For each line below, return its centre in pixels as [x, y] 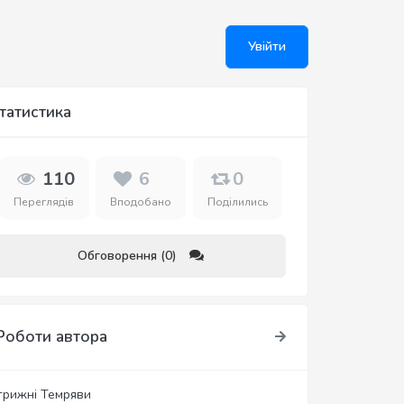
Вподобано [141, 202]
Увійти [267, 46]
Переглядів [44, 202]
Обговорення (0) [127, 256]
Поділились [238, 202]
